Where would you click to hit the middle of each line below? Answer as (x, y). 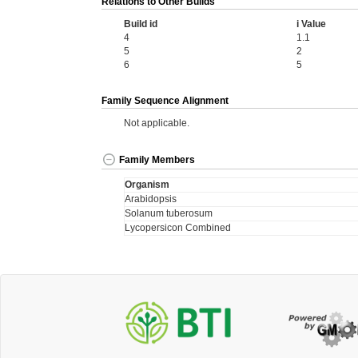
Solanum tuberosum (169, 213)
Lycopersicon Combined (178, 228)
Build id (141, 24)
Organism (147, 185)
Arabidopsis (151, 199)
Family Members (157, 160)
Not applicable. (157, 123)
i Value (311, 24)
